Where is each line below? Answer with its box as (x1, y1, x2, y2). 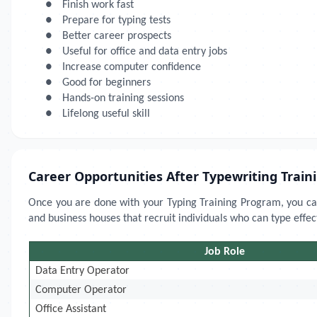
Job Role (204, 246, 246, 258)
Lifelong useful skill (62, 108, 150, 120)
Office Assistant (35, 304, 107, 315)
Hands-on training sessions (62, 93, 184, 104)
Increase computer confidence (62, 62, 201, 73)
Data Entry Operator (35, 265, 130, 277)
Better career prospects (62, 30, 171, 42)
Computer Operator (35, 284, 127, 296)
